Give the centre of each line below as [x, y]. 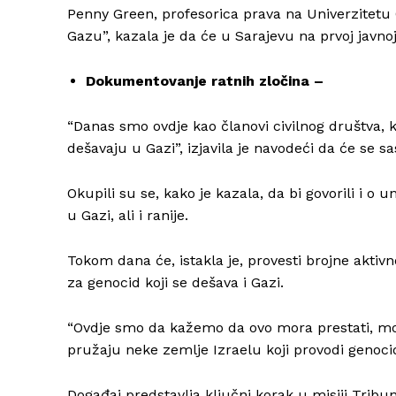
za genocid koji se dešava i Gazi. [175, 283]
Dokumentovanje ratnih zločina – [205, 81]
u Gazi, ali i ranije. [128, 216]
